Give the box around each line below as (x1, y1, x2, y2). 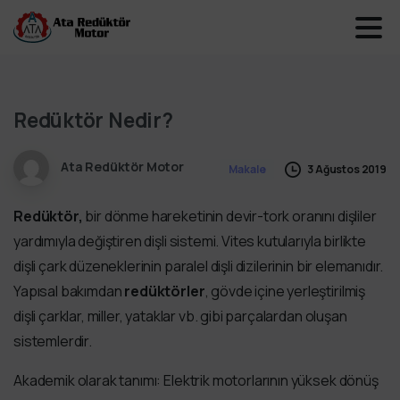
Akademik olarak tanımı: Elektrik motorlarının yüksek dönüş (13, 371, 379, 390)
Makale (229, 162, 266, 177)
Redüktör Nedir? (13, 106, 173, 134)
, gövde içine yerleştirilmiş (204, 281, 366, 301)
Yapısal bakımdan (13, 281, 125, 301)
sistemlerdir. (13, 331, 92, 351)
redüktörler (124, 281, 205, 301)
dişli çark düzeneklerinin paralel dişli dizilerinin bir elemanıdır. (13, 256, 384, 276)
